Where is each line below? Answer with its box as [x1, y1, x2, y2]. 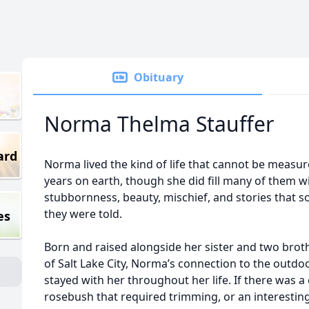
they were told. [44, 206, 122, 221]
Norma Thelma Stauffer [44, 110, 274, 138]
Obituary [134, 70, 183, 85]
